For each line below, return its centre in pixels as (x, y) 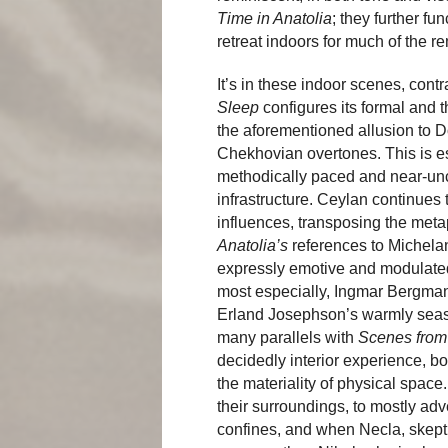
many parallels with (287, 337)
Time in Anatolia (274, 18)
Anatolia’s (252, 245)
